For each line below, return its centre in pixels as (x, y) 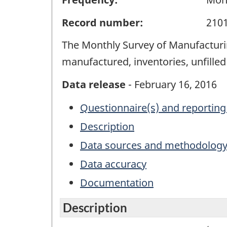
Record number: (102, 22)
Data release (94, 84)
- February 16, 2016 (171, 84)
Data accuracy (113, 164)
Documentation (117, 183)
